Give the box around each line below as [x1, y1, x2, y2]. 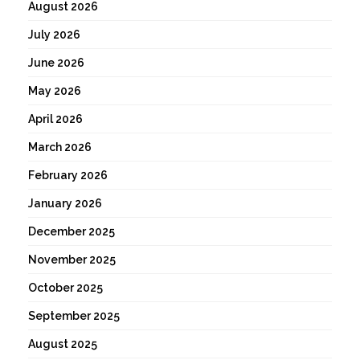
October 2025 [28, 281, 103, 295]
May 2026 [28, 84, 81, 98]
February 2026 [28, 169, 108, 182]
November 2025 [28, 253, 116, 267]
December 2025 [28, 225, 115, 239]
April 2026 [28, 112, 83, 126]
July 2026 [28, 28, 80, 42]
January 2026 [28, 197, 102, 211]
